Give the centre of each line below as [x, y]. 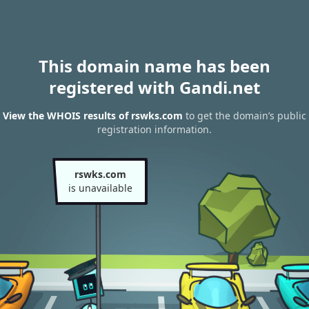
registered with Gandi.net [154, 87]
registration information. [154, 130]
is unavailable [100, 188]
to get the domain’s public [245, 116]
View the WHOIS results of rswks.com [93, 116]
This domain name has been [154, 66]
